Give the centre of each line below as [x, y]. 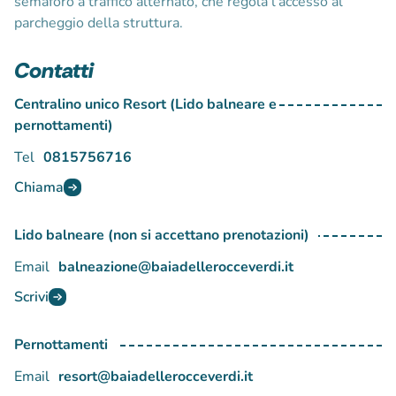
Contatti [54, 70]
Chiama [39, 187]
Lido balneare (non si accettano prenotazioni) [162, 235]
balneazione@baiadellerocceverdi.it [176, 267]
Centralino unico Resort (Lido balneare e [145, 104]
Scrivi [31, 297]
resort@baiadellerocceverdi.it [156, 376]
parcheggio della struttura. [99, 23]
